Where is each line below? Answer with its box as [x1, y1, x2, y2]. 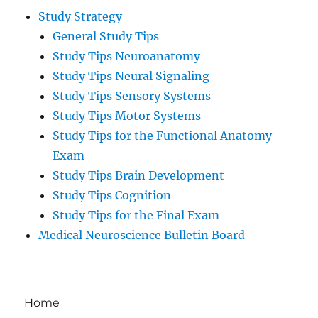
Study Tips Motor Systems [53, 109, 202, 124]
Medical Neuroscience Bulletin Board [38, 228, 246, 243]
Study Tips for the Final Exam [53, 208, 220, 223]
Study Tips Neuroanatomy [53, 49, 201, 64]
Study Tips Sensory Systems [53, 89, 212, 104]
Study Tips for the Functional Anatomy [53, 128, 273, 143]
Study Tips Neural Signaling [53, 69, 210, 84]
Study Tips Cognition [53, 188, 172, 203]
